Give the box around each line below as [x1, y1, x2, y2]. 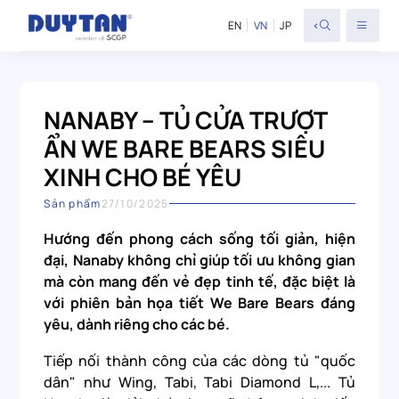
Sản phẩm [44, 196, 102, 212]
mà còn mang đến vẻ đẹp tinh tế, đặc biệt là [44, 272, 355, 292]
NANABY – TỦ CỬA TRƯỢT [44, 102, 328, 136]
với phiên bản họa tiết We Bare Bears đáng [44, 293, 355, 313]
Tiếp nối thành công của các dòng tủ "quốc [44, 351, 355, 371]
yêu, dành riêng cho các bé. [44, 314, 231, 335]
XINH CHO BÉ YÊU [44, 159, 242, 193]
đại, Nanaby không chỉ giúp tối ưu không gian [44, 250, 355, 271]
